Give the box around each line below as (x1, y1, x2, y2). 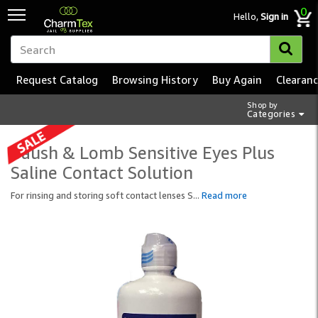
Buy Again (212, 73, 262, 86)
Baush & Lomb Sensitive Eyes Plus (11, 143, 275, 163)
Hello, (234, 11, 261, 22)
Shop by (247, 100, 278, 110)
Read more (202, 190, 247, 201)
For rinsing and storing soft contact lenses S (11, 190, 193, 201)
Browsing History (112, 73, 198, 86)
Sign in (261, 11, 288, 22)
